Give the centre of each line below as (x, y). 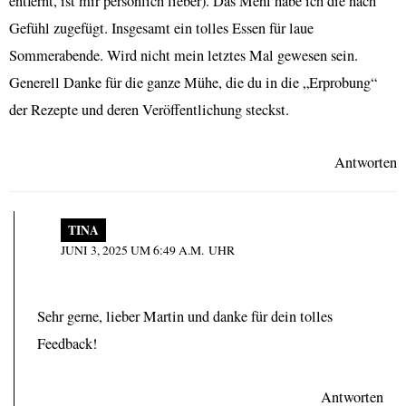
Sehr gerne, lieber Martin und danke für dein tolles (185, 317)
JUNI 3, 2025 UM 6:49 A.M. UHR (147, 251)
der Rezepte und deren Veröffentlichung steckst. (149, 109)
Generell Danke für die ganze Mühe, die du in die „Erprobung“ (193, 82)
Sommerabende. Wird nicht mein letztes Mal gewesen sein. (184, 55)
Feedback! (67, 344)
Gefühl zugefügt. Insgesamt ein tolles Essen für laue (161, 28)
